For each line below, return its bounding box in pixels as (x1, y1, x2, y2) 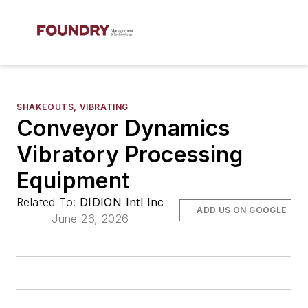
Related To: (16, 195, 80, 209)
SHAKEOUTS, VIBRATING (16, 102, 129, 112)
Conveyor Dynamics (16, 115, 230, 142)
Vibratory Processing (16, 141, 243, 168)
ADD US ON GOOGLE (197, 205, 287, 215)
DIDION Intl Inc (79, 195, 164, 209)
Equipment (16, 167, 131, 194)
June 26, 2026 (52, 212, 129, 225)
